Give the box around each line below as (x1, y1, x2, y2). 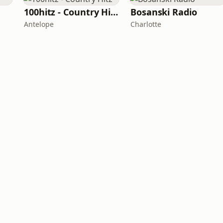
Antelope (24, 19, 54, 29)
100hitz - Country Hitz (111, 6, 118, 18)
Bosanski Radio (130, 6, 197, 18)
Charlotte (130, 19, 161, 29)
